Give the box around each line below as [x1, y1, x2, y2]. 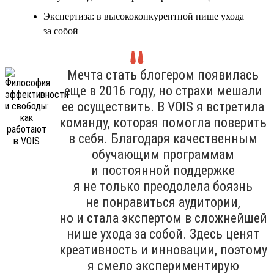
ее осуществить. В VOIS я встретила [62, 98, 264, 114]
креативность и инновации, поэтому [59, 242, 267, 257]
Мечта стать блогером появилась [67, 67, 259, 83]
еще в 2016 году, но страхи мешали [64, 83, 262, 98]
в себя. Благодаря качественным [68, 130, 257, 146]
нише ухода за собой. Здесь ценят [67, 226, 259, 242]
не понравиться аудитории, [86, 194, 240, 210]
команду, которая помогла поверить [59, 114, 267, 130]
